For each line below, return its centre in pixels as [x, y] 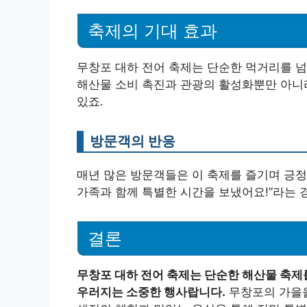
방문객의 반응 [133, 140]
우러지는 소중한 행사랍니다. [151, 292]
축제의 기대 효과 [152, 30]
